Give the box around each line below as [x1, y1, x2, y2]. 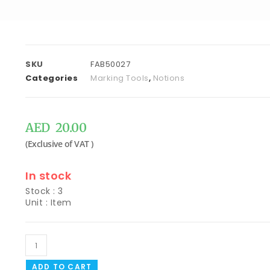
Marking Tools [90, 72, 149, 84]
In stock [25, 168, 71, 183]
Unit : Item [25, 196, 72, 209]
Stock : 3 [25, 185, 63, 197]
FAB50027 [90, 58, 130, 70]
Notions [152, 72, 184, 84]
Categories [25, 72, 78, 84]
